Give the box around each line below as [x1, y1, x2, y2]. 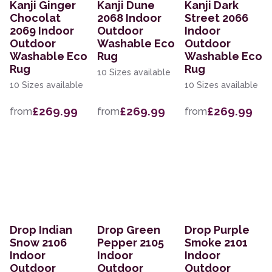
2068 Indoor [97, 12, 161, 25]
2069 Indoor [10, 24, 74, 38]
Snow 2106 [10, 236, 67, 250]
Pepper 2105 [97, 236, 164, 250]
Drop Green [97, 223, 160, 237]
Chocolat [10, 12, 61, 25]
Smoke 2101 [185, 236, 248, 250]
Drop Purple [185, 223, 250, 237]
